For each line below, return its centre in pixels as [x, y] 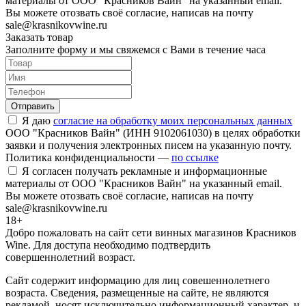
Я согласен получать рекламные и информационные [144, 171]
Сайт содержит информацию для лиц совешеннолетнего [138, 280]
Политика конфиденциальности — [88, 157]
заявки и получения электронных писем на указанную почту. [149, 145]
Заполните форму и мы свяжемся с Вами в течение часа [136, 49]
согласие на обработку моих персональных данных [173, 120]
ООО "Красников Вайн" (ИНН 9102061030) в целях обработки [153, 133]
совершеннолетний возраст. [70, 257]
